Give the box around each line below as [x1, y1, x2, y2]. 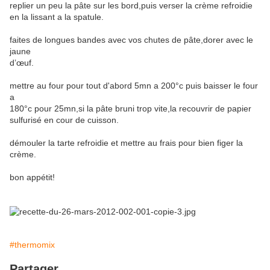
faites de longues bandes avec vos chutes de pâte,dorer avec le [10, 35, 253, 45]
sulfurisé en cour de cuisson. [10, 115, 119, 125]
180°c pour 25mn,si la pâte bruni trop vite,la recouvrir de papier [10, 104, 251, 114]
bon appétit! [10, 172, 55, 183]
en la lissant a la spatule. [10, 12, 104, 22]
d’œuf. [10, 58, 34, 68]
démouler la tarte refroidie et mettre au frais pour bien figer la [10, 138, 243, 148]
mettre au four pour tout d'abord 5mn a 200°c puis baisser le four [10, 81, 258, 91]
